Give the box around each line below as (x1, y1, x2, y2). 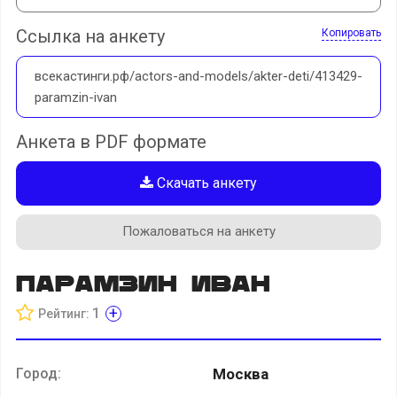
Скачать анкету (153, 174, 257, 191)
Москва (213, 364, 269, 383)
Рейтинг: (38, 306, 90, 321)
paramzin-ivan (35, 89, 117, 105)
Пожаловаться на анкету (121, 222, 276, 239)
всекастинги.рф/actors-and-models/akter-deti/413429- (35, 67, 362, 84)
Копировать (322, 26, 381, 39)
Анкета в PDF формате (16, 130, 206, 152)
